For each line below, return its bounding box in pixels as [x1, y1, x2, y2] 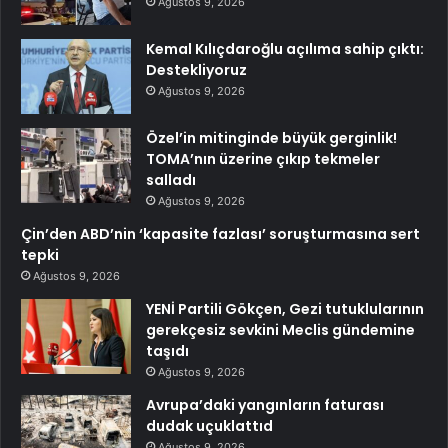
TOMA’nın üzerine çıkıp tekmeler [146, 149, 380, 170]
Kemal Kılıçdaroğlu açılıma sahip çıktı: [146, 39, 424, 60]
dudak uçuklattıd [146, 416, 273, 437]
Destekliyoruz [146, 60, 247, 81]
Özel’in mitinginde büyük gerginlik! [146, 128, 397, 149]
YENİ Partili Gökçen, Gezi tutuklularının [146, 299, 424, 320]
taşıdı [146, 341, 189, 362]
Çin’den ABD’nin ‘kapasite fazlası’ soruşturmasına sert [21, 224, 420, 245]
